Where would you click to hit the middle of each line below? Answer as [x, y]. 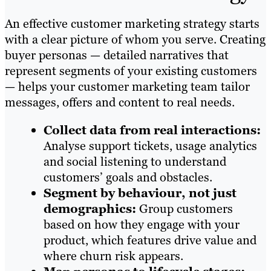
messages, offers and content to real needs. [120, 102]
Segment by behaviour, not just [140, 193]
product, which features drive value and [150, 240]
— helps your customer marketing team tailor [127, 86]
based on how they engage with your [142, 224]
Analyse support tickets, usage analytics [150, 145]
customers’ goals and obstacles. [128, 177]
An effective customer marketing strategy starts [132, 23]
